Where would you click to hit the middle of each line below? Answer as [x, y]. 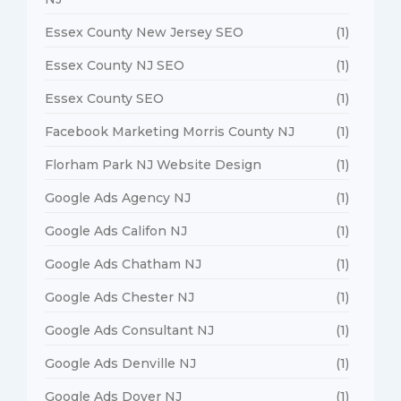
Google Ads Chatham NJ [123, 264]
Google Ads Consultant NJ [129, 330]
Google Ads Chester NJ [119, 297]
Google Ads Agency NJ [118, 197]
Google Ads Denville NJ [120, 363]
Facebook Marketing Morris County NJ [170, 131]
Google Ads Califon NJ [116, 230]
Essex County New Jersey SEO [144, 32]
